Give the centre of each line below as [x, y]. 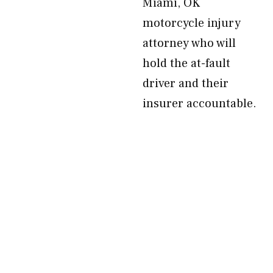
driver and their [186, 83]
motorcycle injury [192, 23]
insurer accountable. [200, 104]
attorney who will [189, 43]
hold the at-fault [186, 63]
